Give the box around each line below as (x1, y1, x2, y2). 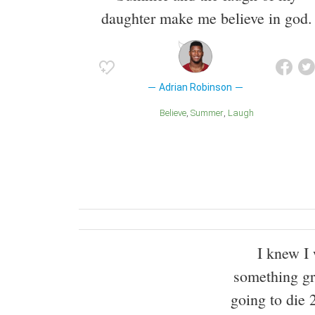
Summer (195, 108, 224, 119)
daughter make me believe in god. (101, 8, 312, 29)
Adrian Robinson (158, 82, 232, 94)
